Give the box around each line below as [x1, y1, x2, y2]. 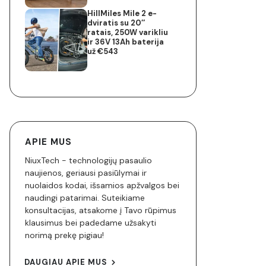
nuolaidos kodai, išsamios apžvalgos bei [25, 179, 179, 191]
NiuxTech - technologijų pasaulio [25, 154, 152, 166]
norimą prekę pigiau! [25, 229, 104, 240]
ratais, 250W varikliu [87, 27, 169, 37]
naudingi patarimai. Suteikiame [25, 192, 145, 203]
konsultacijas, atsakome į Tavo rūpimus [25, 204, 176, 216]
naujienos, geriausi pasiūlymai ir [25, 167, 147, 178]
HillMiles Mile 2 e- [87, 8, 157, 18]
